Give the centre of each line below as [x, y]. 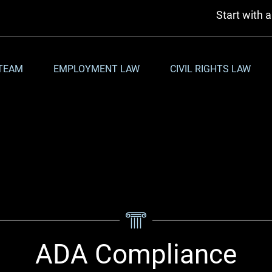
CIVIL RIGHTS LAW [210, 69]
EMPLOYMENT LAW [96, 69]
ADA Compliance [136, 254]
